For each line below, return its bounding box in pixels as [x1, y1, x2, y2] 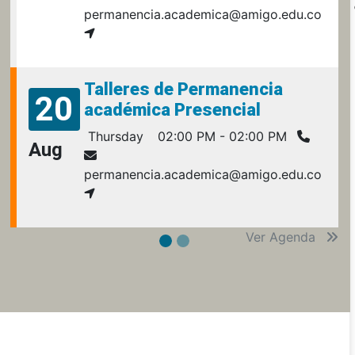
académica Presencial [83, 100, 261, 120]
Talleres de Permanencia [83, 79, 283, 99]
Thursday [83, 128, 143, 144]
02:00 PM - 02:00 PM [153, 128, 287, 144]
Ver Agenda [245, 229, 319, 245]
